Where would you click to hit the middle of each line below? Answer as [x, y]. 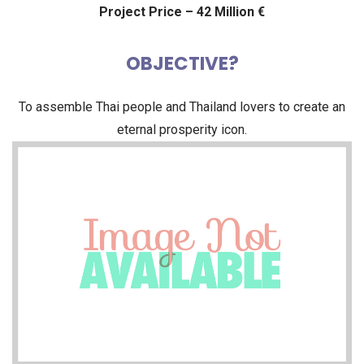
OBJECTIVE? [182, 63]
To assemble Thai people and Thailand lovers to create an [182, 106]
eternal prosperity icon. [182, 129]
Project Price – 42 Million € [182, 11]
